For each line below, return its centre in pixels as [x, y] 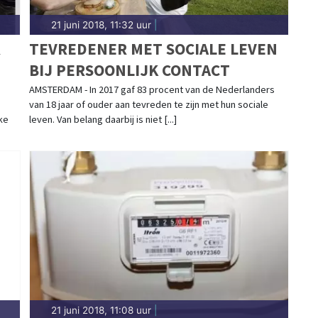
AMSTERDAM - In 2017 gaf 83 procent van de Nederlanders [152, 89]
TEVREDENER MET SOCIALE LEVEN [153, 48]
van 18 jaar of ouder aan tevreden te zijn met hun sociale [148, 104]
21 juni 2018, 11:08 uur [101, 310]
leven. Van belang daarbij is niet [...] [103, 119]
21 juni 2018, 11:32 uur [101, 24]
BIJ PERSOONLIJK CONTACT [129, 70]
